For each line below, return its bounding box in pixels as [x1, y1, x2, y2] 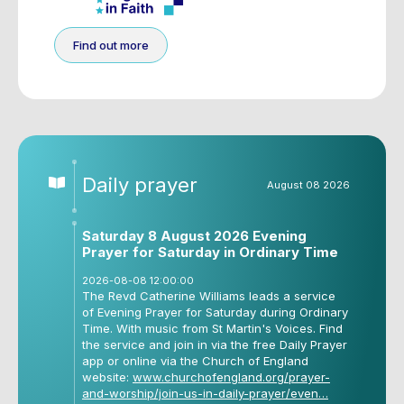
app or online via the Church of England [82, 353, 308, 369]
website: [82, 370, 133, 385]
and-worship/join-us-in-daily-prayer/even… [82, 386, 328, 401]
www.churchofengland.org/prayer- [133, 370, 330, 385]
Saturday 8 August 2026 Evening [82, 227, 307, 245]
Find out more [73, 38, 149, 53]
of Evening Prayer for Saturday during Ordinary [82, 305, 348, 320]
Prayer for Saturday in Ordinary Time [82, 243, 338, 262]
